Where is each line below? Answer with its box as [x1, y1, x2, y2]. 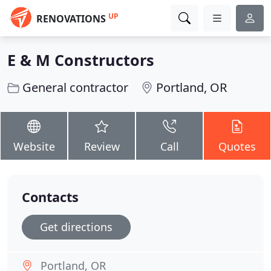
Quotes [218, 139, 256, 154]
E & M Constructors [7, 50, 154, 70]
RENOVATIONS [36, 12, 106, 25]
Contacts [22, 188, 79, 206]
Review [83, 139, 120, 154]
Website [13, 139, 55, 154]
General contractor [22, 79, 128, 96]
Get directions [40, 220, 113, 234]
